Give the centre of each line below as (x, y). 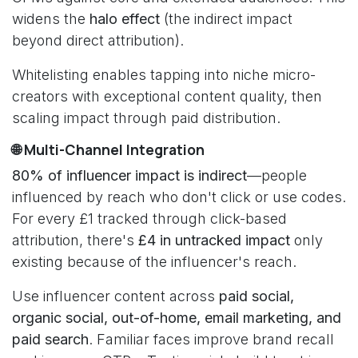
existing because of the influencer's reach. (154, 262)
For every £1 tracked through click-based (149, 219)
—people (277, 175)
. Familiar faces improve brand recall (211, 339)
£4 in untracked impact (214, 240)
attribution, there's (75, 240)
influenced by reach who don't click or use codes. (179, 197)
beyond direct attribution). (98, 40)
